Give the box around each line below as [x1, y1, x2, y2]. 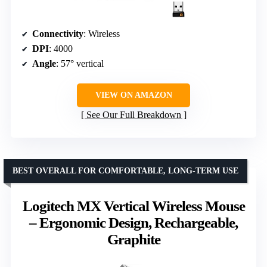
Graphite [107, 231, 160, 247]
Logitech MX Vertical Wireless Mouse [22, 197, 245, 214]
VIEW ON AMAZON [95, 90, 172, 100]
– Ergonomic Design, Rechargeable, [29, 214, 238, 231]
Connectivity [32, 28, 83, 39]
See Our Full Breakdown [86, 109, 181, 120]
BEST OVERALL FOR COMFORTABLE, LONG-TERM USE [13, 166, 238, 175]
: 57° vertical [56, 58, 104, 69]
